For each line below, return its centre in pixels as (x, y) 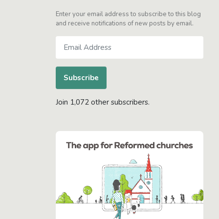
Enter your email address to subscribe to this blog (128, 14)
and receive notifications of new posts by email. (125, 24)
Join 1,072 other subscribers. (103, 102)
